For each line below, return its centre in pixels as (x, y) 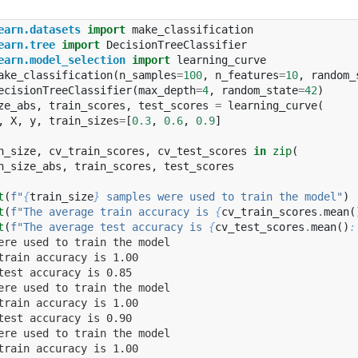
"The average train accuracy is (116, 211)
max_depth (167, 90)
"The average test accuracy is (113, 227)
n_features (247, 75)
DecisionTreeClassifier (177, 44)
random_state (260, 90)
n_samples (148, 75)
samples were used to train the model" (221, 196)
